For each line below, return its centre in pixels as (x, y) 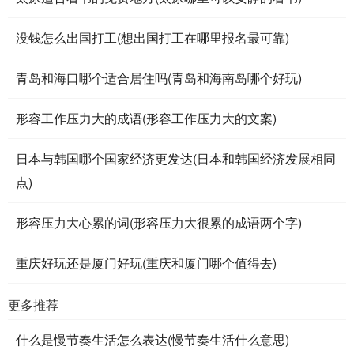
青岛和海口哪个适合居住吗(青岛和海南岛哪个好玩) (159, 77)
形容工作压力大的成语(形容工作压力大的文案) (146, 118)
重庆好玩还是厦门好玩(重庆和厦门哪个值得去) (146, 262)
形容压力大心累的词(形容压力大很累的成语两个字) (159, 222)
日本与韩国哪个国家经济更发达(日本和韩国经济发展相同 (176, 158)
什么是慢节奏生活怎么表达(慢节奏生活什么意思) (153, 339)
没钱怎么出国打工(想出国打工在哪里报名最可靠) (153, 37)
